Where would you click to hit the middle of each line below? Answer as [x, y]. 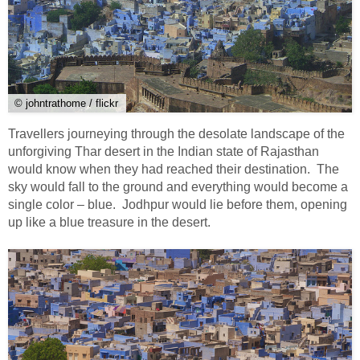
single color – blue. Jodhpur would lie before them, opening [178, 205]
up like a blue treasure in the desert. [109, 222]
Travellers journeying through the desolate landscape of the [176, 134]
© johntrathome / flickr [66, 103]
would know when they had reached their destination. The [174, 169]
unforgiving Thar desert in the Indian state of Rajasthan [164, 151]
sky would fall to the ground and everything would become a [178, 187]
